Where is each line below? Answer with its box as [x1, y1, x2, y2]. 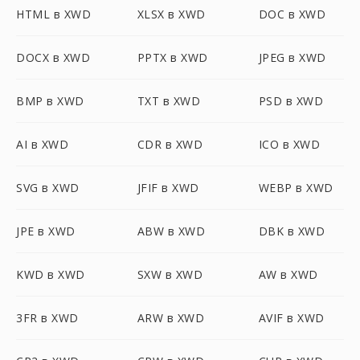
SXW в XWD [137, 267, 203, 282]
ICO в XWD [258, 137, 321, 152]
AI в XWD [16, 137, 68, 152]
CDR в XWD [137, 137, 203, 152]
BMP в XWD [16, 93, 84, 108]
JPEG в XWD [258, 50, 326, 65]
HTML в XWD [16, 6, 91, 22]
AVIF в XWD [258, 310, 325, 325]
